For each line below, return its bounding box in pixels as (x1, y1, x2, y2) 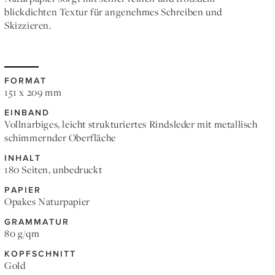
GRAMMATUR (4, 216, 69, 227)
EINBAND (4, 107, 50, 117)
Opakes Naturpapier (4, 195, 90, 208)
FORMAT (4, 75, 47, 85)
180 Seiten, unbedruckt (4, 163, 103, 176)
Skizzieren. (4, 19, 55, 32)
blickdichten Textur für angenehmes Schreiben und (4, 6, 222, 18)
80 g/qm (4, 227, 40, 240)
